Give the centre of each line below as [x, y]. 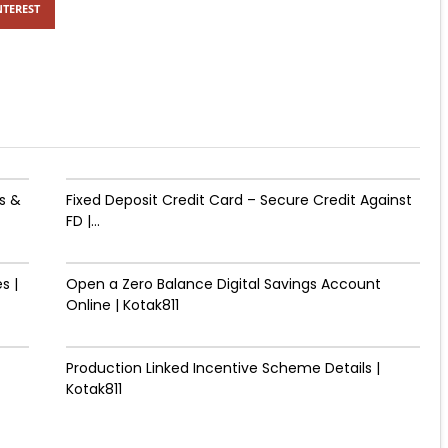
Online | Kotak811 [122, 305]
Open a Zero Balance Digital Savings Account [223, 284]
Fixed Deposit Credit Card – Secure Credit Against [238, 200]
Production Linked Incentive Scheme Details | [222, 368]
